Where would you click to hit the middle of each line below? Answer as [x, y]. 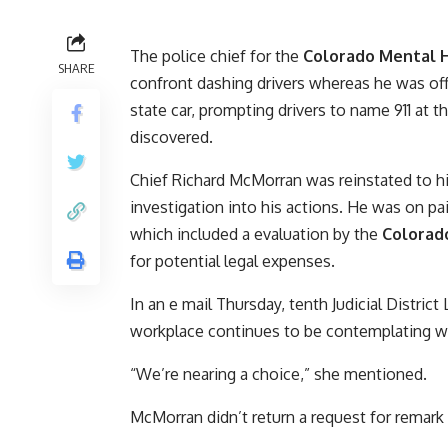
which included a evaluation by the [256, 234]
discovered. [171, 137]
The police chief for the [216, 56]
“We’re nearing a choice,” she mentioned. [278, 374]
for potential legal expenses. [232, 261]
